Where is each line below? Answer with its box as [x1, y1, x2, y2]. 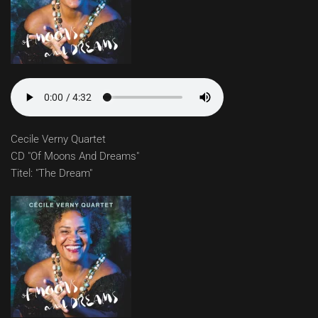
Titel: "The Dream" [11, 167, 92, 180]
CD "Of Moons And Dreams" [11, 150, 139, 163]
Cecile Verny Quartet [11, 133, 106, 146]
